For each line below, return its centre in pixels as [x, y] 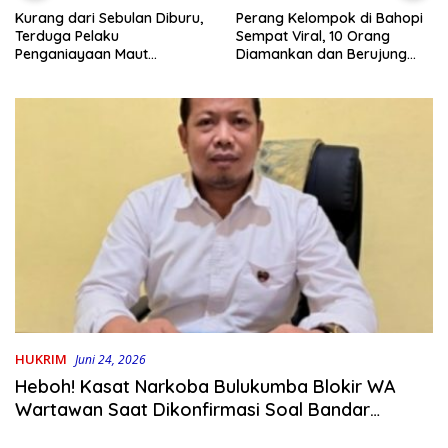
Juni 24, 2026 [110, 360]
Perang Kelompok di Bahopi [329, 18]
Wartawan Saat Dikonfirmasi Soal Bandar [192, 410]
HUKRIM [41, 359]
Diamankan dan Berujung [321, 54]
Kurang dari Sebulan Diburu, [109, 17]
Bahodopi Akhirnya [79, 71]
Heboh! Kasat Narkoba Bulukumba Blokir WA [205, 387]
